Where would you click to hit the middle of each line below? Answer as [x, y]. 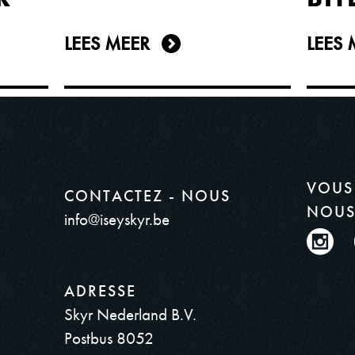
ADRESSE [100, 290]
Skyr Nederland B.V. [130, 314]
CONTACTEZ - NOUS [147, 195]
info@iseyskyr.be [116, 219]
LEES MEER [107, 43]
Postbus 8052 [109, 338]
